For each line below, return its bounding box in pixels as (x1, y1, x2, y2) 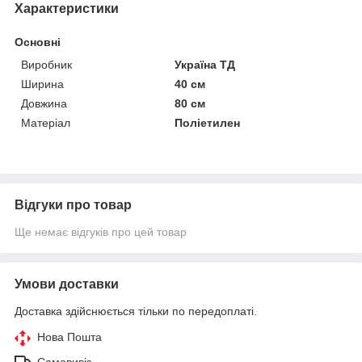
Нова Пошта (37, 330, 102, 344)
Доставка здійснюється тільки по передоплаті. (15, 305, 257, 318)
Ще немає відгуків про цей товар (15, 225, 187, 239)
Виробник (21, 58, 72, 72)
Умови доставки (15, 277, 119, 292)
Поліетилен (175, 116, 241, 130)
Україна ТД (175, 58, 236, 72)
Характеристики (15, 2, 119, 16)
